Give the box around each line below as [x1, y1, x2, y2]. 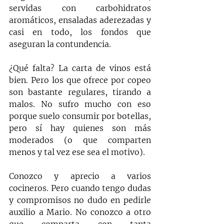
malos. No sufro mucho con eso [9, 99, 151, 109]
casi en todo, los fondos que [9, 27, 151, 37]
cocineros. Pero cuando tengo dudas [9, 183, 151, 193]
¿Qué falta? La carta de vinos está [9, 63, 151, 73]
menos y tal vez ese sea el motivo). [9, 147, 145, 157]
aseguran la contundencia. [9, 39, 111, 49]
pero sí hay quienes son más [9, 123, 151, 133]
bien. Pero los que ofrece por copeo [9, 75, 151, 85]
